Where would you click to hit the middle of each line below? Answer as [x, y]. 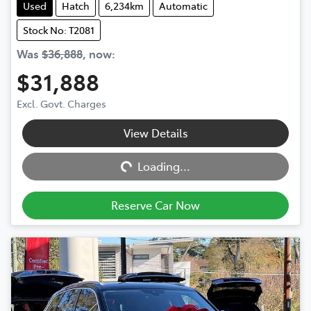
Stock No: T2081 [59, 30]
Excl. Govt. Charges [61, 103]
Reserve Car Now [155, 204]
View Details [155, 132]
